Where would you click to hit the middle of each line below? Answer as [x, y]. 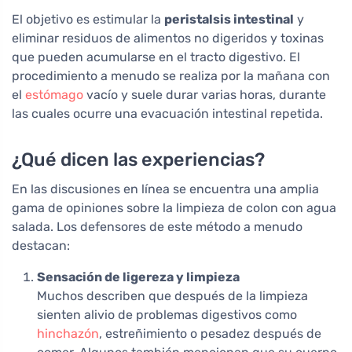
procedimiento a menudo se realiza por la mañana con [171, 75]
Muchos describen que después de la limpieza [172, 295]
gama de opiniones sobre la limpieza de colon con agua [174, 207]
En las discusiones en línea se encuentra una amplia [165, 189]
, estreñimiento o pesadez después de [210, 333]
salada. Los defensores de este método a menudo [157, 226]
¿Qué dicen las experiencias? [138, 159]
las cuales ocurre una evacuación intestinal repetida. [167, 113]
